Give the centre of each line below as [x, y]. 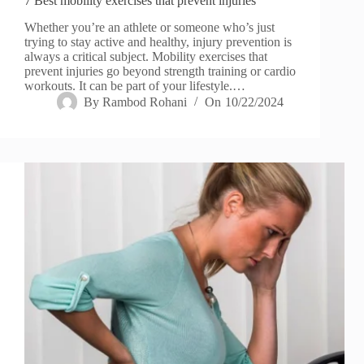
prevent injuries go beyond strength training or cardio [160, 71]
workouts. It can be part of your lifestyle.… [135, 86]
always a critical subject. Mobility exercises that [146, 57]
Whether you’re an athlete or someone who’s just [149, 28]
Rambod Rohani [145, 102]
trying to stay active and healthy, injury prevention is [158, 42]
